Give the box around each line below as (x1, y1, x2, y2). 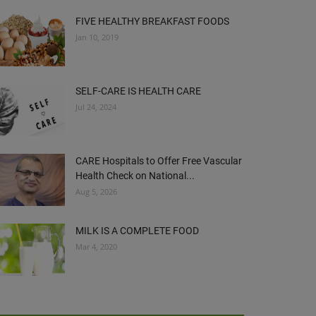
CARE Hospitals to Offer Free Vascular (75, 155, 242, 166)
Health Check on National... (75, 170, 195, 181)
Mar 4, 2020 (75, 241, 117, 252)
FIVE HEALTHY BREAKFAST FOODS (75, 16, 229, 27)
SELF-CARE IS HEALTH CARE (75, 85, 201, 97)
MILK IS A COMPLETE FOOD (75, 225, 199, 236)
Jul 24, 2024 (75, 102, 116, 112)
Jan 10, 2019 (75, 32, 119, 42)
